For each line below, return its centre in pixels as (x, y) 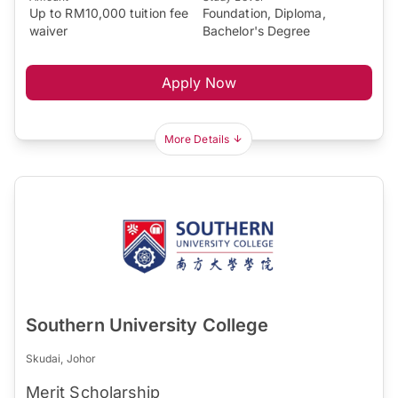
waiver (49, 31)
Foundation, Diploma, (264, 13)
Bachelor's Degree (257, 31)
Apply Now (199, 83)
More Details (197, 139)
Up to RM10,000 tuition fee (109, 13)
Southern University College (147, 326)
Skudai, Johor (61, 359)
